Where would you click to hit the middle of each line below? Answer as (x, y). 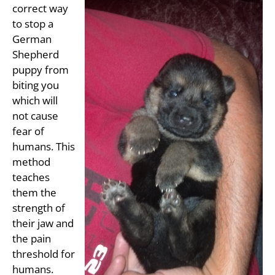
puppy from (41, 69)
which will (35, 100)
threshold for (44, 254)
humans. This (44, 146)
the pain (32, 238)
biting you (36, 85)
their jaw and (43, 223)
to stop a (33, 23)
